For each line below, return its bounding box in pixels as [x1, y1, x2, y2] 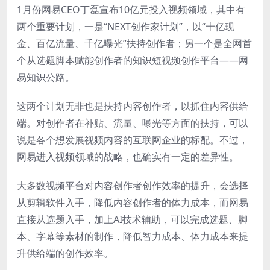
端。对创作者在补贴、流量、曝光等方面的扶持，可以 [17, 116, 248, 130]
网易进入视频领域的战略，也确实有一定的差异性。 [17, 149, 239, 163]
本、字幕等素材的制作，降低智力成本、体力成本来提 [17, 229, 248, 243]
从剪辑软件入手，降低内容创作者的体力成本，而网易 [17, 195, 248, 209]
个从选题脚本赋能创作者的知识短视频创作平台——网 [17, 53, 248, 67]
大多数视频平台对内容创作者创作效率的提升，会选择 [17, 178, 248, 192]
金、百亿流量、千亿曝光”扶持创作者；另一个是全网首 [17, 36, 252, 50]
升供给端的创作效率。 [17, 246, 113, 260]
